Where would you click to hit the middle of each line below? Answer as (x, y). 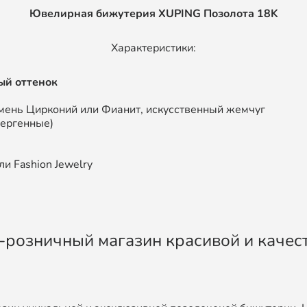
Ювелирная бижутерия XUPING (115, 14)
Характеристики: (153, 48)
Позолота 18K (241, 14)
